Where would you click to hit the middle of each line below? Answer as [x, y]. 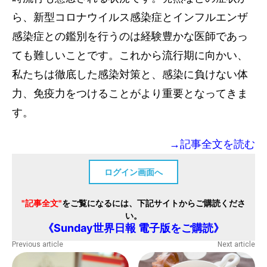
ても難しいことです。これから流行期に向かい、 [130, 55]
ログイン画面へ [133, 172]
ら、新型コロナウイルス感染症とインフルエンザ [130, 17]
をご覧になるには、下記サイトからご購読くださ [154, 203]
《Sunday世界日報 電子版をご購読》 [133, 228]
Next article [236, 244]
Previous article [38, 244]
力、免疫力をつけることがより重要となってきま [130, 93]
